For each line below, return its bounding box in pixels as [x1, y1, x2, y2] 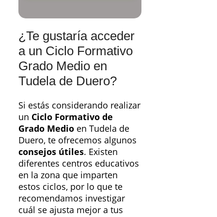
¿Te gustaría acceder [18, 29, 135, 44]
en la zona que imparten [18, 169, 118, 181]
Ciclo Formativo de [31, 110, 113, 123]
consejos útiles [18, 145, 84, 157]
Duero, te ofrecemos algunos [18, 134, 137, 146]
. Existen [84, 145, 118, 157]
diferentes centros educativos [18, 157, 139, 169]
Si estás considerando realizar [18, 99, 140, 111]
